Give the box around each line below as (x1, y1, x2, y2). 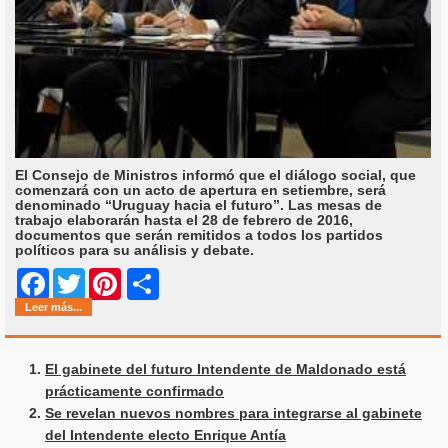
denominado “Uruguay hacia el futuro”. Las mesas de (15, 197, 382, 214)
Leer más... (25, 301, 82, 314)
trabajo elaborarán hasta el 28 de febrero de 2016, (15, 212, 353, 229)
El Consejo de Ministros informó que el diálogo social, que (15, 167, 416, 184)
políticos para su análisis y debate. (15, 242, 254, 259)
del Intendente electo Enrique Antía (45, 427, 286, 444)
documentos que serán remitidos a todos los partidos (15, 227, 383, 244)
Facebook (49, 276, 117, 293)
